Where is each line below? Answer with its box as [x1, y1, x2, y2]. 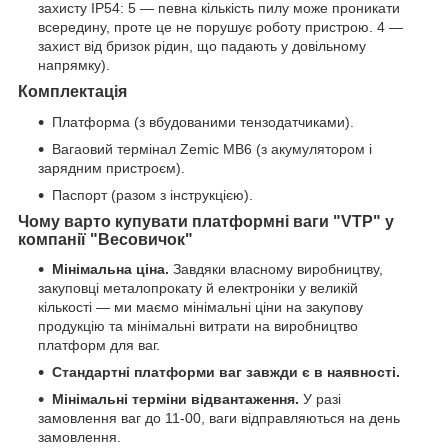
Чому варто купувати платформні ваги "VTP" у [18, 212, 394, 230]
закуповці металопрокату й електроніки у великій [38, 280, 358, 297]
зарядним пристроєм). [38, 159, 185, 176]
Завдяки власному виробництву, [169, 261, 383, 278]
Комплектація [18, 82, 127, 100]
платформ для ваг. [38, 337, 160, 354]
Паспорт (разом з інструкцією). [52, 186, 253, 203]
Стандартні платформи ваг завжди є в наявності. [52, 364, 400, 381]
